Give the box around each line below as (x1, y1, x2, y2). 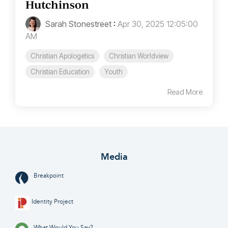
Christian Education (31, 67, 90, 76)
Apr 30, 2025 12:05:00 (118, 18, 198, 29)
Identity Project (32, 197, 73, 206)
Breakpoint (34, 172, 64, 180)
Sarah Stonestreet (43, 18, 111, 29)
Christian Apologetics (31, 51, 94, 60)
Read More (167, 87, 203, 96)
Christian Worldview (109, 51, 168, 60)
